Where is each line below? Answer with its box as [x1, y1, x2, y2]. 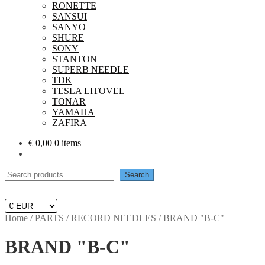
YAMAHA [52, 107, 95, 117]
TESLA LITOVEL [52, 86, 125, 96]
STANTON [52, 54, 97, 64]
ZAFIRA [52, 118, 87, 128]
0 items [54, 138, 81, 148]
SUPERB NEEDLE [52, 64, 129, 75]
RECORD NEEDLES [71, 213, 156, 223]
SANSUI [52, 11, 87, 21]
